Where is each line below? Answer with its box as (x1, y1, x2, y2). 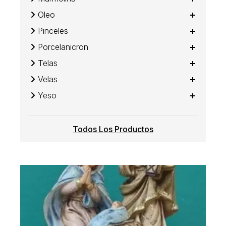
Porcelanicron (38, 41, 89, 52)
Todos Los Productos (73, 124, 153, 134)
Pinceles (38, 25, 69, 36)
